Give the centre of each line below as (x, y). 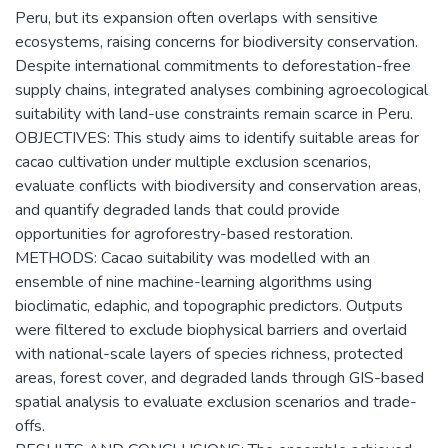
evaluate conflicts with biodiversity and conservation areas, (218, 185)
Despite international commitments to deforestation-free (213, 65)
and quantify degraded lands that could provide (177, 209)
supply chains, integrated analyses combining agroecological (221, 89)
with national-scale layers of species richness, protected (209, 353)
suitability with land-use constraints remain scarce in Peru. (214, 113)
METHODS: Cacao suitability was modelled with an (192, 257)
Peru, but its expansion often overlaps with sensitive (196, 17)
